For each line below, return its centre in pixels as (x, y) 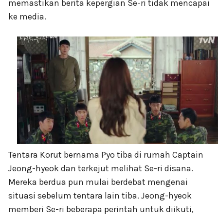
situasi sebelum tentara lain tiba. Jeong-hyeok (100, 195)
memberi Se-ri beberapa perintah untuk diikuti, (101, 209)
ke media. (27, 17)
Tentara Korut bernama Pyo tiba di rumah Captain (106, 154)
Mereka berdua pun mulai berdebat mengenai (98, 182)
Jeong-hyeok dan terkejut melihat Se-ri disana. (101, 168)
